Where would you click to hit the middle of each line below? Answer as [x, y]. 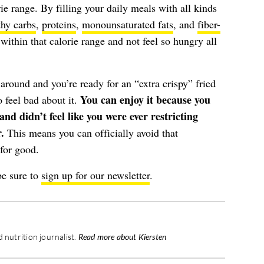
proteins [59, 24]
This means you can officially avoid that [91, 133]
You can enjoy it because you [143, 100]
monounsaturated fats [127, 24]
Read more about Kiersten [122, 237]
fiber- [209, 24]
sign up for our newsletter [95, 175]
